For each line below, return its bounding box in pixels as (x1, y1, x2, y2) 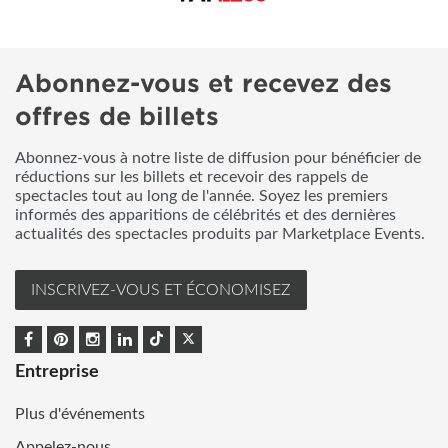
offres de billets (15, 101, 219, 131)
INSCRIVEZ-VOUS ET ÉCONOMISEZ (31, 281, 291, 298)
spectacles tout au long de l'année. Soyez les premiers (15, 187, 388, 204)
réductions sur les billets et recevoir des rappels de (15, 168, 368, 185)
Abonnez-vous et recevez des (15, 68, 392, 98)
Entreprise (15, 363, 99, 382)
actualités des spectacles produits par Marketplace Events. (15, 225, 425, 242)
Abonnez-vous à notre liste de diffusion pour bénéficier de (15, 149, 421, 166)
